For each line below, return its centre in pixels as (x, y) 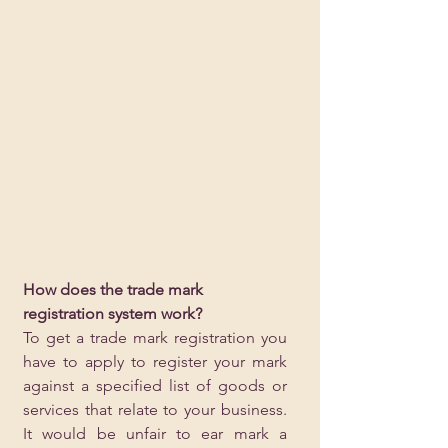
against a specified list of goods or (155, 385)
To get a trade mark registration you (155, 337)
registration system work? (112, 313)
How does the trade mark (115, 289)
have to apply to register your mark (155, 361)
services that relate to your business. (155, 409)
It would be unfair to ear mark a (155, 433)
